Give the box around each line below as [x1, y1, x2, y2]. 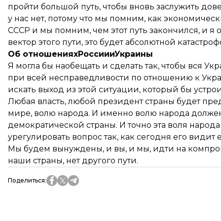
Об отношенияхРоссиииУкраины [8, 49, 153, 59]
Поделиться [8, 177, 45, 184]
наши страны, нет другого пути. [8, 156, 138, 165]
